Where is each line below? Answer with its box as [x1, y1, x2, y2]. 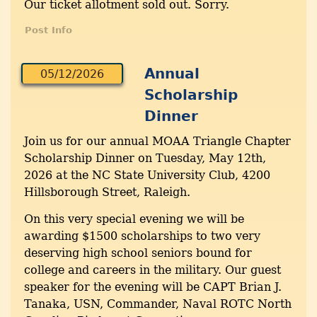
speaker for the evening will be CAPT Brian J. [24, 280, 282, 294]
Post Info [25, 25, 72, 36]
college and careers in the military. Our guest [24, 263, 281, 277]
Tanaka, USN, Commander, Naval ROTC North [24, 297, 292, 311]
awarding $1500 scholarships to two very [24, 229, 260, 243]
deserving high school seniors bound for [24, 246, 252, 260]
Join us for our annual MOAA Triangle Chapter [24, 134, 291, 149]
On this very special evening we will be [24, 212, 244, 226]
